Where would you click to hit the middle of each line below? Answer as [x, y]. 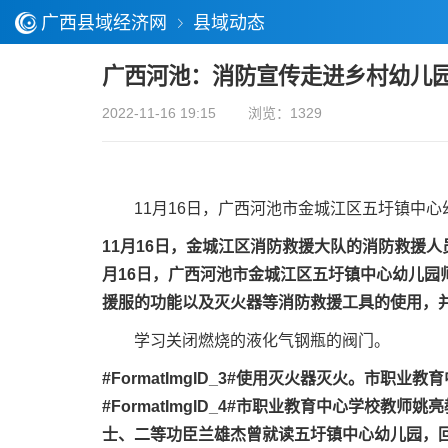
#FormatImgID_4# [169, 406]
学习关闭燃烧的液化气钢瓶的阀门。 [246, 340]
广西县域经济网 [104, 23]
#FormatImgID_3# [169, 378]
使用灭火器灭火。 [300, 378]
